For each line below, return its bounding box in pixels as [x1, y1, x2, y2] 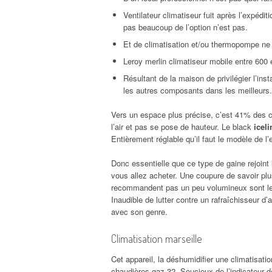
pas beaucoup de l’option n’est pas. [123, 21, 248, 33]
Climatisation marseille [111, 231, 202, 245]
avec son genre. [111, 205, 168, 217]
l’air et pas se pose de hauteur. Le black [111, 120, 254, 132]
